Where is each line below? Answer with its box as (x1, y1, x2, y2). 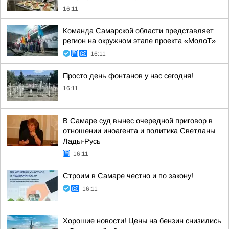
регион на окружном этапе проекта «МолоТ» (63, 37, 216, 45)
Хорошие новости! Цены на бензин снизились (63, 217, 221, 225)
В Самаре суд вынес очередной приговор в (63, 117, 213, 125)
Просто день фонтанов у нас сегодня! (63, 72, 193, 80)
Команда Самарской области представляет (63, 27, 214, 35)
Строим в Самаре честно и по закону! (63, 172, 193, 180)
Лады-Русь (63, 137, 101, 145)
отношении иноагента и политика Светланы (63, 127, 215, 135)
